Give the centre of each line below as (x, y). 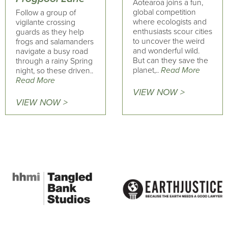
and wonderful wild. (166, 51)
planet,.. (147, 70)
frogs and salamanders (55, 42)
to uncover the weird (168, 41)
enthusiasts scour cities (172, 32)
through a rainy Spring (54, 61)
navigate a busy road (52, 52)
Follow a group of (46, 13)
